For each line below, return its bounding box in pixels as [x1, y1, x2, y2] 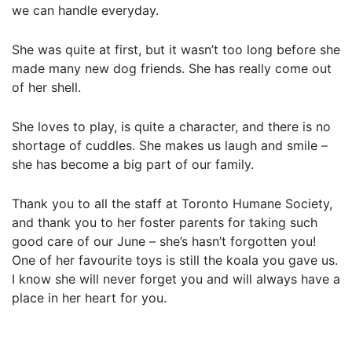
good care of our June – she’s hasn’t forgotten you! [12, 233, 316, 249]
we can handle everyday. [12, 2, 159, 18]
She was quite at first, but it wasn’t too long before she [12, 41, 340, 57]
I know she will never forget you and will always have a [12, 270, 340, 287]
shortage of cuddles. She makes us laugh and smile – [12, 137, 328, 153]
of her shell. [12, 79, 81, 95]
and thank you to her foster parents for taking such [12, 214, 317, 230]
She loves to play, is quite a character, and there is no [12, 118, 331, 134]
